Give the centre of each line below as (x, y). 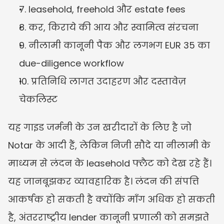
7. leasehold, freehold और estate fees (102, 9)
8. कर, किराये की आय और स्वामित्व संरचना (109, 27)
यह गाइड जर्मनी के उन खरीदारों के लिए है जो (100, 127)
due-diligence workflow (71, 63)
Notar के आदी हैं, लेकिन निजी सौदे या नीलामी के (109, 145)
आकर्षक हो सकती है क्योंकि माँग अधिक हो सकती (111, 199)
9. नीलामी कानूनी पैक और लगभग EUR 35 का (114, 45)
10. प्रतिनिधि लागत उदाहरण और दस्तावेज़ (102, 81)
